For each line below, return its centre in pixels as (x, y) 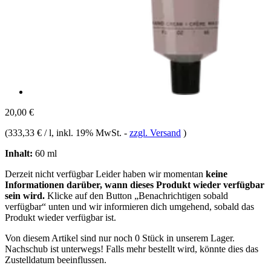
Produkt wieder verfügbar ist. (60, 217)
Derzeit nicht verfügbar (50, 174)
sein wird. (25, 195)
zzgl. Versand (155, 132)
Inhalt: (19, 153)
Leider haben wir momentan (151, 174)
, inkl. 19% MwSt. (88, 132)
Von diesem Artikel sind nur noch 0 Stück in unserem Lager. (120, 238)
